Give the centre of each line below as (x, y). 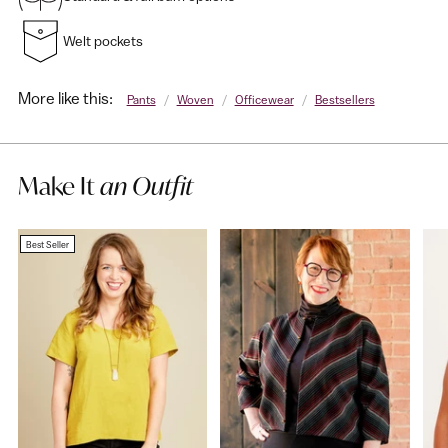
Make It (59, 186)
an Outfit (146, 186)
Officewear (264, 99)
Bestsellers (344, 99)
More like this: (65, 97)
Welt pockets (103, 40)
